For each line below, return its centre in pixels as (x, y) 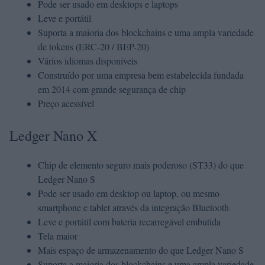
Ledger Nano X (53, 135)
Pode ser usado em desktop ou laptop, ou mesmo (129, 193)
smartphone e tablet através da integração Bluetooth (133, 207)
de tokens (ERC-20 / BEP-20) (93, 46)
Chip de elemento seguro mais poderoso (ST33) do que (141, 165)
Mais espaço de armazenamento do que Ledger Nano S (141, 250)
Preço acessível (66, 103)
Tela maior (58, 236)
